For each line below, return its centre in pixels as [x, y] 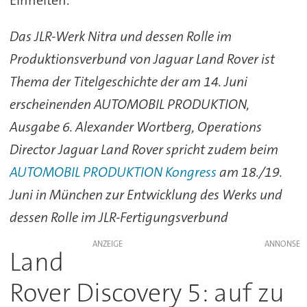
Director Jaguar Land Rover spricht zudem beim [144, 150]
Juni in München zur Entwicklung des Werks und [146, 195]
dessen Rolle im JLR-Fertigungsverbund [119, 218]
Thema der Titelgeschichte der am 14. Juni [128, 82]
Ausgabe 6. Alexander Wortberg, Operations [135, 127]
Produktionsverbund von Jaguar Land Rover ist [142, 59]
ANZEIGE [107, 244]
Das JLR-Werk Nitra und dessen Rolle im [120, 37]
